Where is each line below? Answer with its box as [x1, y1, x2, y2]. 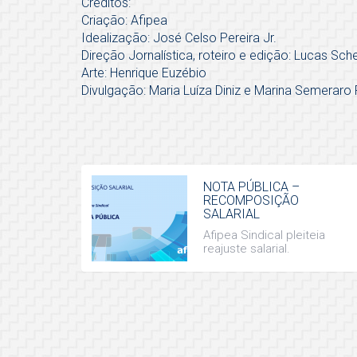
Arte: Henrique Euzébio [81, 65, 206, 81]
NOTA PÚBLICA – [203, 179, 300, 195]
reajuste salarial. [203, 241, 290, 257]
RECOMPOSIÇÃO [203, 193, 299, 209]
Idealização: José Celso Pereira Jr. [81, 30, 277, 46]
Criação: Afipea [81, 13, 167, 29]
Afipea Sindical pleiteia [203, 228, 325, 243]
